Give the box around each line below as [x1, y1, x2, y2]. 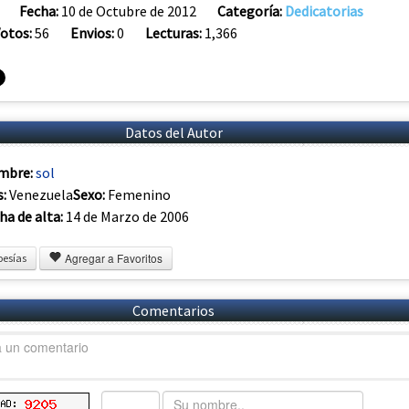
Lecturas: [145, 23, 204, 42]
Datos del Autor [124, 122, 223, 142]
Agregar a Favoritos [62, 250, 163, 267]
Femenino [108, 184, 171, 204]
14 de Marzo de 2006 [63, 206, 189, 225]
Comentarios [132, 301, 215, 320]
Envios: [70, 23, 117, 42]
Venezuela [9, 184, 73, 204]
